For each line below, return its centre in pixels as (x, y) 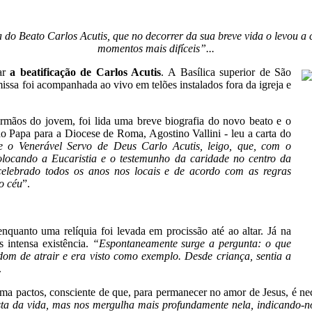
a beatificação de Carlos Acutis (86, 72)
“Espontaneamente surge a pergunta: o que (192, 243)
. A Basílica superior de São (226, 72)
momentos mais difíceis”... (156, 48)
